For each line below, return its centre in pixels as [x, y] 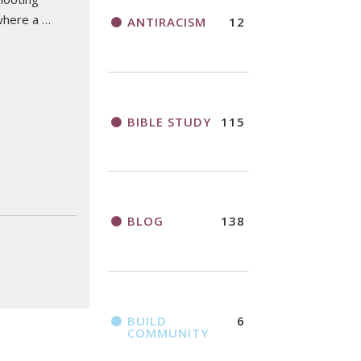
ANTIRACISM [166, 22]
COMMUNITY [168, 332]
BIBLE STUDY [169, 121]
